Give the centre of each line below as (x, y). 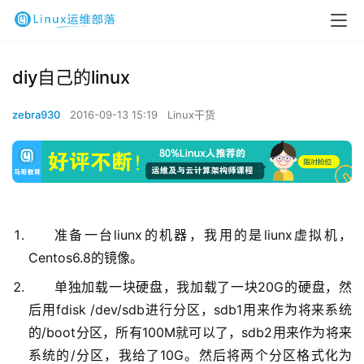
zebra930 (36, 115)
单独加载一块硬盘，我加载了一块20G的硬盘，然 (203, 287)
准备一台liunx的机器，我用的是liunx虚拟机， (203, 235)
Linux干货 (191, 115)
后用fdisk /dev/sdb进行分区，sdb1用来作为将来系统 (190, 310)
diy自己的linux (71, 77)
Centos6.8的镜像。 (86, 258)
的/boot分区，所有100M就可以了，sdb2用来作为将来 (190, 333)
